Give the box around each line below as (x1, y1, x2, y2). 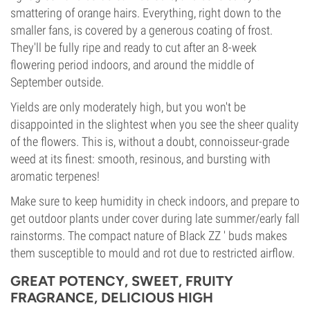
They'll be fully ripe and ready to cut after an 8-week (10, 40, 257, 55)
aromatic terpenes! (10, 169, 100, 183)
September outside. (10, 75, 104, 89)
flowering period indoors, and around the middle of (10, 57, 254, 72)
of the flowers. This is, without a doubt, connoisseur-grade (10, 134, 289, 149)
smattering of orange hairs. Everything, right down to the (10, 6, 281, 20)
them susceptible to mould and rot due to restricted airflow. (10, 246, 295, 260)
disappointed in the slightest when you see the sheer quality (10, 117, 299, 131)
